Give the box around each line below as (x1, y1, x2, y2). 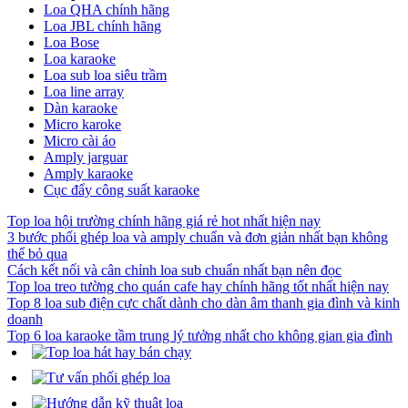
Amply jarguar (44, 148, 127, 165)
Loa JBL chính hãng (44, 17, 161, 34)
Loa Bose (44, 34, 99, 50)
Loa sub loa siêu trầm (44, 66, 167, 83)
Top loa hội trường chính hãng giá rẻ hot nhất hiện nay (7, 212, 321, 229)
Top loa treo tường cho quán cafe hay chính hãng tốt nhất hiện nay (7, 278, 389, 294)
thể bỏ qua (7, 245, 67, 261)
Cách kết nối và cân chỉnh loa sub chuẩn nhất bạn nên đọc (7, 261, 342, 278)
